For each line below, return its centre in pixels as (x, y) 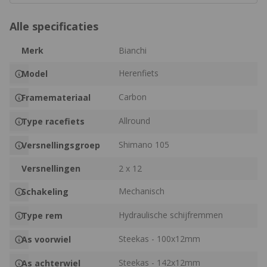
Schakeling (45, 191)
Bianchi (133, 50)
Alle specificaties (54, 26)
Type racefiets (53, 121)
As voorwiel (46, 239)
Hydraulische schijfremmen (171, 215)
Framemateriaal (56, 97)
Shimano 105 (144, 144)
